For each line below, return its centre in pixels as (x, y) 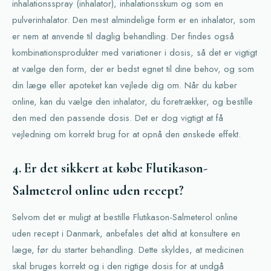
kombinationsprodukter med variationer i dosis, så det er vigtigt (135, 53)
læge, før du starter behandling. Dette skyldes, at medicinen (128, 250)
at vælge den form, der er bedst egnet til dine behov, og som (133, 69)
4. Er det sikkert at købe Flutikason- (110, 168)
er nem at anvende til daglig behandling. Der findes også (123, 36)
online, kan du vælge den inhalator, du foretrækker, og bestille (132, 102)
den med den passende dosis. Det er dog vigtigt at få (118, 118)
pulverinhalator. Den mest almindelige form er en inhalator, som (134, 20)
